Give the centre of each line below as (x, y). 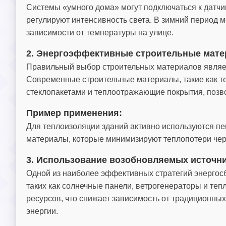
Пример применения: (74, 113)
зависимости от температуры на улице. (100, 33)
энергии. (42, 211)
